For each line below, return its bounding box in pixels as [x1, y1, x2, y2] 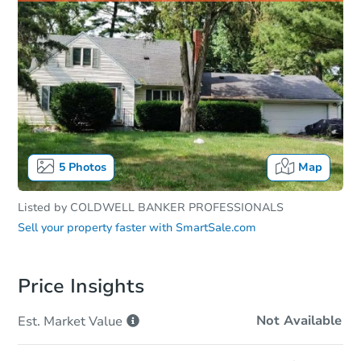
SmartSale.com [176, 220, 256, 236]
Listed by [18, 200, 70, 216]
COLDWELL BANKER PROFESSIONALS [70, 200, 284, 216]
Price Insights [18, 273, 144, 300]
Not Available [256, 312, 342, 330]
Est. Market [18, 313, 85, 331]
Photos [64, 160, 106, 176]
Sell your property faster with [18, 220, 172, 236]
